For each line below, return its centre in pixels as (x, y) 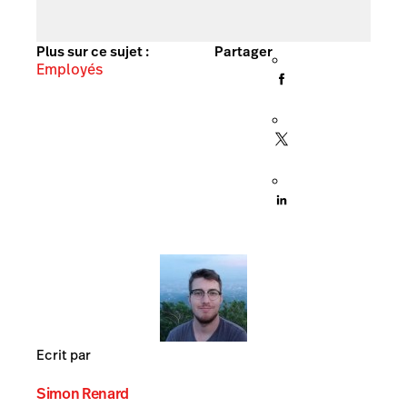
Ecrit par (64, 354)
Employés (69, 70)
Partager (243, 52)
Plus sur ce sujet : (93, 52)
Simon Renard (83, 394)
